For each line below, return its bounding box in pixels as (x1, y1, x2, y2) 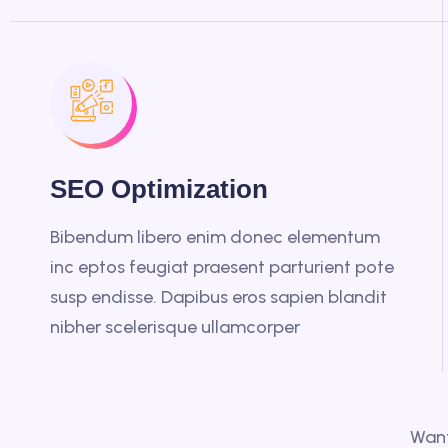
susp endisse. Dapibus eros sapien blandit (50, 286, 387, 308)
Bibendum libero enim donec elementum (50, 226, 380, 248)
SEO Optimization (50, 174, 268, 204)
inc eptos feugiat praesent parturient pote (50, 256, 394, 278)
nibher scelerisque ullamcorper (50, 316, 300, 338)
